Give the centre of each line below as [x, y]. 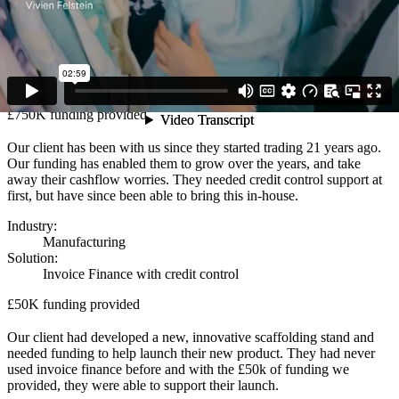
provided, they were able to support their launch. [143, 385]
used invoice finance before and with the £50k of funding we [178, 369]
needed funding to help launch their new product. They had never [191, 353]
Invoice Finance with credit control [141, 274]
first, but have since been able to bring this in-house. [153, 196]
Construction [79, 53]
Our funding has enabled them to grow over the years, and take [184, 164]
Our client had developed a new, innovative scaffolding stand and [191, 337]
